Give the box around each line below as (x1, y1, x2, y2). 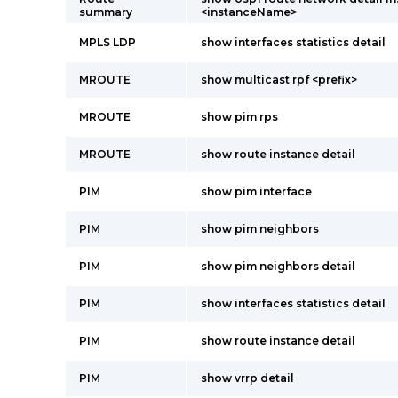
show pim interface (201, 185, 312, 198)
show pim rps (201, 110, 278, 123)
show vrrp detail (201, 371, 294, 385)
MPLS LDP (79, 36, 136, 49)
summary (79, 5, 132, 19)
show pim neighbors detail (201, 259, 355, 273)
